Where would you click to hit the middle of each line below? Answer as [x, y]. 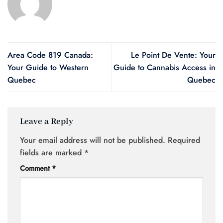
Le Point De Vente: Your [173, 55]
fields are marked [52, 153]
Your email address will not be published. [93, 140]
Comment [36, 168]
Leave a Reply [48, 121]
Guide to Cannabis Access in [165, 67]
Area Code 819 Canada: [50, 55]
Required [184, 140]
